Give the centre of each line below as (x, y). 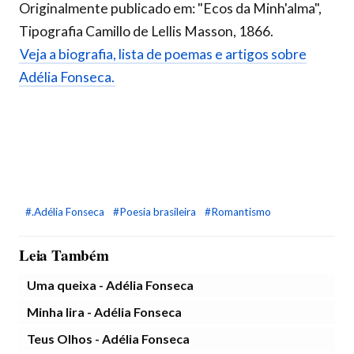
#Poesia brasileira (156, 212)
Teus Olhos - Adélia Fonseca (108, 339)
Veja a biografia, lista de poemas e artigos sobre (163, 54)
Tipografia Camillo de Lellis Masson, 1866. (146, 31)
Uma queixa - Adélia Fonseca (110, 285)
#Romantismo (238, 212)
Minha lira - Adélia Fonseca (104, 312)
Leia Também (64, 255)
